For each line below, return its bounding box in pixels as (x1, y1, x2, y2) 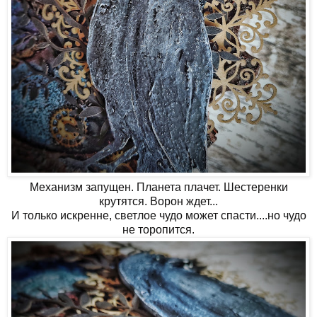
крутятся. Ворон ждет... (99, 195, 218, 207)
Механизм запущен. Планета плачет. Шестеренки (29, 180, 288, 193)
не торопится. (122, 223, 195, 236)
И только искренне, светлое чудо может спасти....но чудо (11, 209, 306, 221)
